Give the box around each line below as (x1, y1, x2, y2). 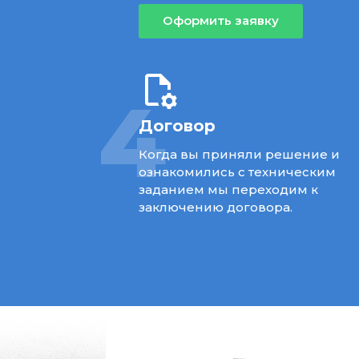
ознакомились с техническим (139, 163, 337, 179)
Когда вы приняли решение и (139, 146, 341, 162)
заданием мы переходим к (139, 181, 319, 197)
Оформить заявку (163, 12, 280, 28)
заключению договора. (139, 199, 293, 215)
